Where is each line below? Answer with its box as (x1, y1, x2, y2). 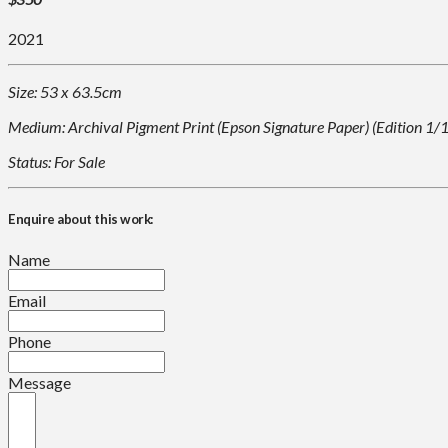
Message (8, 372, 71, 392)
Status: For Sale (8, 152, 105, 172)
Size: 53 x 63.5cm (8, 82, 122, 102)
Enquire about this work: (8, 211, 154, 228)
